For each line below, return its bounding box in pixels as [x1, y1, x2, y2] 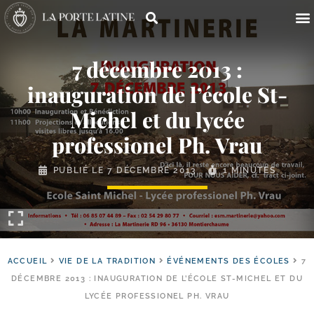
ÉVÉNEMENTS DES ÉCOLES [167, 257, 290, 266]
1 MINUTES [222, 165, 276, 175]
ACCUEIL [7, 257, 48, 266]
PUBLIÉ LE [53, 165, 107, 175]
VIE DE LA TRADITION [58, 257, 156, 266]
